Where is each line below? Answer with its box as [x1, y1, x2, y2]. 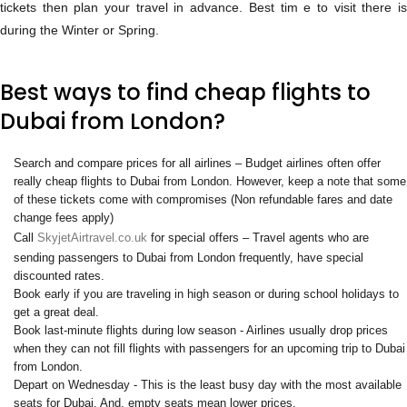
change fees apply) [14, 211, 114, 225]
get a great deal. [14, 305, 99, 320]
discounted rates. [14, 269, 104, 283]
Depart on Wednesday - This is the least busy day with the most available [14, 378, 402, 392]
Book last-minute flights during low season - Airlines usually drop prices [14, 323, 388, 338]
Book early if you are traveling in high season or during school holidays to [14, 287, 399, 302]
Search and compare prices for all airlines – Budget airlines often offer [14, 156, 381, 171]
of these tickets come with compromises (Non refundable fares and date [14, 193, 392, 207]
